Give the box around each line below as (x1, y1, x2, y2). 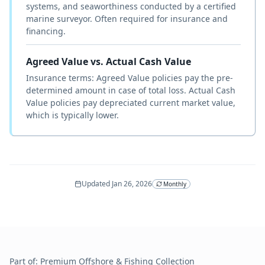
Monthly (163, 179, 186, 188)
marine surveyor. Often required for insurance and (26, 12, 228, 24)
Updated (82, 178, 112, 189)
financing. (26, 25, 66, 37)
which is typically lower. (26, 109, 119, 121)
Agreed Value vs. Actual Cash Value (26, 54, 191, 68)
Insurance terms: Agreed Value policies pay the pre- (26, 72, 233, 83)
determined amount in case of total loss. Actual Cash (26, 84, 235, 96)
